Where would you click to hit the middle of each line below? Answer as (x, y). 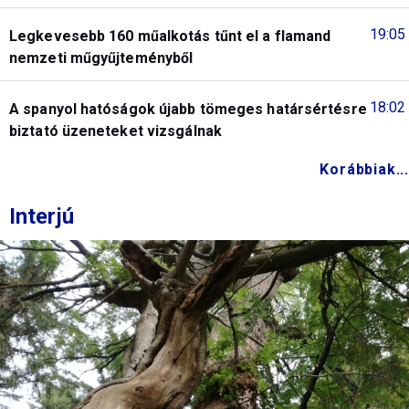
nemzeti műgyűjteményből (101, 58)
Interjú (42, 216)
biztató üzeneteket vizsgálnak (115, 131)
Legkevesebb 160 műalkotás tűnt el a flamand (170, 36)
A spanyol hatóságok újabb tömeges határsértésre (188, 109)
